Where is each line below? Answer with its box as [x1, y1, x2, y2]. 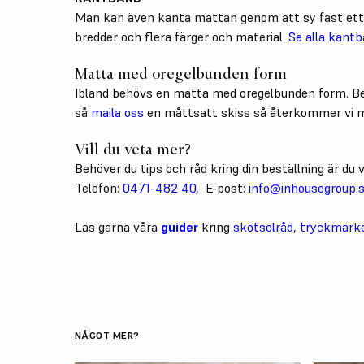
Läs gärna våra [75, 218, 161, 235]
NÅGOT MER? [75, 328, 140, 341]
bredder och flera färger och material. [75, 28, 288, 45]
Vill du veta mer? [75, 140, 191, 158]
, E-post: [196, 179, 245, 196]
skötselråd [233, 218, 293, 235]
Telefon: [75, 179, 123, 196]
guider [161, 218, 201, 235]
